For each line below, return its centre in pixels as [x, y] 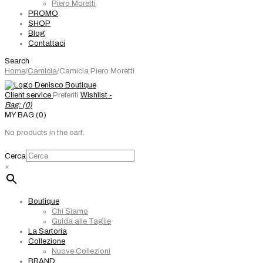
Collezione [47, 241]
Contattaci [47, 43]
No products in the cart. [45, 133]
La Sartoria [48, 231]
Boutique [44, 201]
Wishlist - [96, 95]
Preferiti [66, 95]
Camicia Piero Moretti [97, 71]
